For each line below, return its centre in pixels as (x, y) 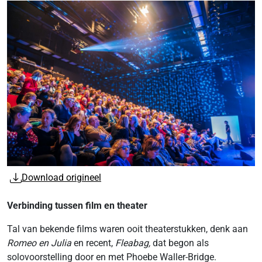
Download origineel (61, 178)
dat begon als (180, 243)
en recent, (93, 243)
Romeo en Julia (39, 243)
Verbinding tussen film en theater (77, 206)
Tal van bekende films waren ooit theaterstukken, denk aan (127, 229)
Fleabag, (133, 243)
